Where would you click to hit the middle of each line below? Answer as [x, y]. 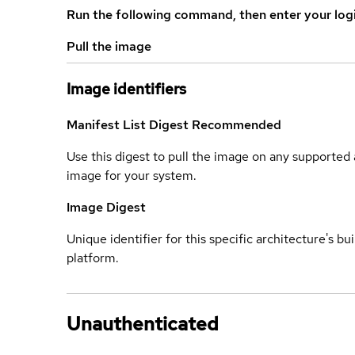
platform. [93, 258]
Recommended [237, 124]
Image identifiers [126, 89]
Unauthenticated [143, 323]
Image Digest [106, 207]
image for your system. [132, 175]
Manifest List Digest [129, 124]
